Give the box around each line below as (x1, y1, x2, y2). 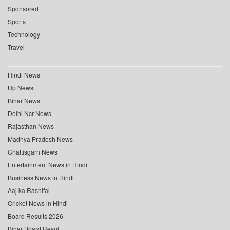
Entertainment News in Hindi (8, 160, 87, 169)
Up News (8, 83, 33, 92)
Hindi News (8, 70, 40, 79)
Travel (8, 43, 25, 51)
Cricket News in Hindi (8, 199, 68, 207)
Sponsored (8, 4, 39, 13)
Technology (8, 30, 40, 39)
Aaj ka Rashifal (8, 186, 50, 195)
